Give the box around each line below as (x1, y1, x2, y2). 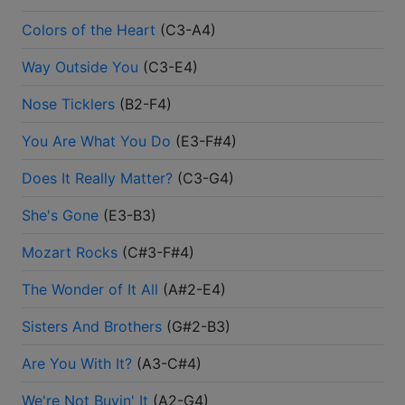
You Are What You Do (22, 132, 171, 151)
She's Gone (22, 206, 99, 225)
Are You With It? (22, 354, 132, 373)
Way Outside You (22, 58, 138, 77)
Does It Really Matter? (22, 169, 173, 188)
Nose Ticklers (22, 95, 115, 114)
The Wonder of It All (22, 280, 158, 299)
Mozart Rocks (22, 243, 118, 262)
